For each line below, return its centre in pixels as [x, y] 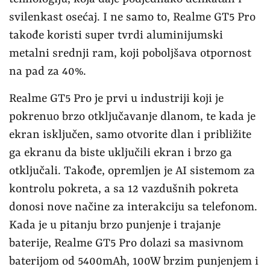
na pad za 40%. [48, 71]
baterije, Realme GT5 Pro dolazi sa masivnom [126, 243]
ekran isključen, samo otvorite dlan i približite [130, 135]
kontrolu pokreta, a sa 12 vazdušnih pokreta [124, 189]
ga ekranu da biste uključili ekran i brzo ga [121, 153]
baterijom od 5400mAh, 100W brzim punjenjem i [134, 261]
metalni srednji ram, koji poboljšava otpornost [130, 53]
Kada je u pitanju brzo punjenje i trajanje [115, 225]
